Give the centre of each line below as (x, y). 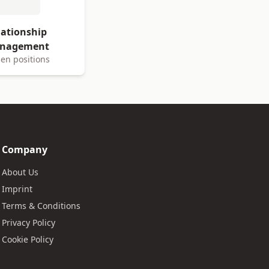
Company (24, 150)
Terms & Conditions (41, 206)
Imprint (17, 189)
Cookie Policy (27, 239)
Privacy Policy (28, 222)
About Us (20, 172)
